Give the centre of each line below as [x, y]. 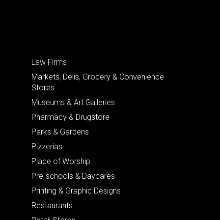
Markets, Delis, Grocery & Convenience [98, 77]
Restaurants [52, 205]
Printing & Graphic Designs [76, 191]
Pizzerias [47, 146]
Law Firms [49, 62]
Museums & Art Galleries [73, 102]
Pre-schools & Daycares [73, 176]
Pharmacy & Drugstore [70, 117]
